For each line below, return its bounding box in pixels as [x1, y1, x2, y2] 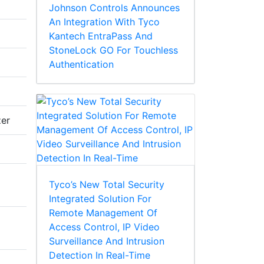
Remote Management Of [49, 207, 157, 219]
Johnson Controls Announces [49, 2, 180, 14]
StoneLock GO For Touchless [49, 44, 178, 57]
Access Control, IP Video [49, 221, 160, 233]
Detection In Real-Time [49, 249, 150, 262]
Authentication [49, 58, 114, 71]
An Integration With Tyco [49, 16, 160, 28]
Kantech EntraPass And [49, 30, 153, 42]
